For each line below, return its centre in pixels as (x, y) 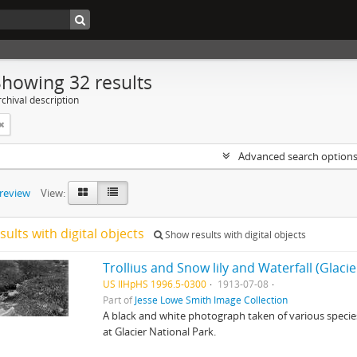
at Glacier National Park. (160, 331)
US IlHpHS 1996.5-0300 (155, 284)
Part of (119, 300)
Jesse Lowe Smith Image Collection (212, 300)
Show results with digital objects (234, 235)
